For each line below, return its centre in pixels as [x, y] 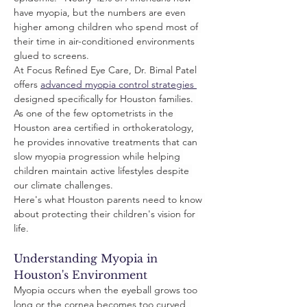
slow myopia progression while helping [98, 156]
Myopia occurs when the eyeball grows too [107, 290]
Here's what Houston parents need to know [109, 199]
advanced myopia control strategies [119, 84]
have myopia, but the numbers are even [101, 12]
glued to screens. [51, 56]
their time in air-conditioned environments [106, 41]
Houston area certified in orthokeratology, [105, 127]
